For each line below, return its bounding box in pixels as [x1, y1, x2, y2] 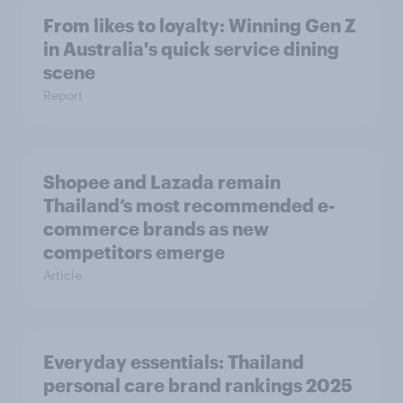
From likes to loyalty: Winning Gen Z [43, 14, 356, 36]
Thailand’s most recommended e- [43, 194, 336, 216]
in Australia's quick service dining [43, 38, 339, 59]
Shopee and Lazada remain [43, 171, 281, 193]
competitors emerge [43, 241, 225, 263]
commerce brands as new [43, 218, 269, 239]
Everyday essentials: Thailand [43, 351, 304, 372]
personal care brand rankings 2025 [43, 374, 353, 396]
